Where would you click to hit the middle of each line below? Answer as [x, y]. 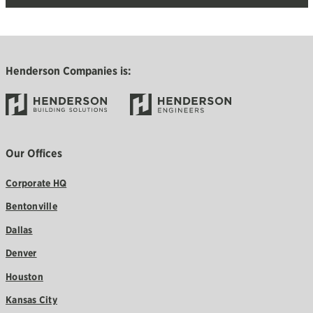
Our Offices [34, 153]
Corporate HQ [36, 183]
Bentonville [31, 206]
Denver [21, 253]
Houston [24, 276]
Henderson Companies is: [68, 71]
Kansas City [31, 300]
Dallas [19, 230]
